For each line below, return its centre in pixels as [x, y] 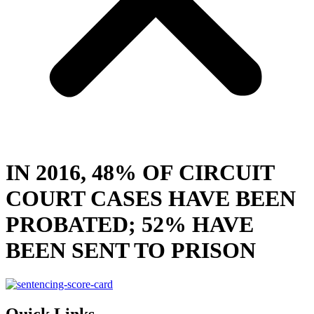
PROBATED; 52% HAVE [130, 224]
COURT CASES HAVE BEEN [151, 198]
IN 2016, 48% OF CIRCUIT [140, 172]
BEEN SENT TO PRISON [131, 250]
